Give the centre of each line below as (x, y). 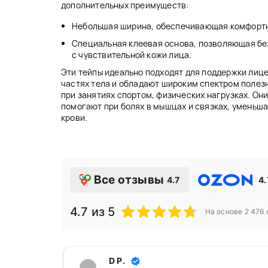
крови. (74, 118)
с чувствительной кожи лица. (132, 55)
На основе (225, 212)
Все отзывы (129, 180)
